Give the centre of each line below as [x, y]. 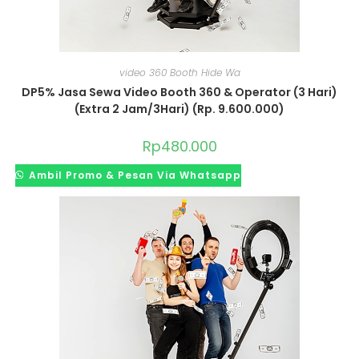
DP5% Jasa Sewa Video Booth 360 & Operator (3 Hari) [179, 92]
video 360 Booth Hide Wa [179, 72]
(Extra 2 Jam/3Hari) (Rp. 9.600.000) [179, 109]
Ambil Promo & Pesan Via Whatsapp [134, 175]
